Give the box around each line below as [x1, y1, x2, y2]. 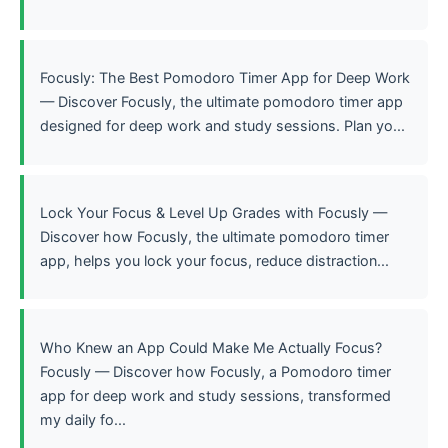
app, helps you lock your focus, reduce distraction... [40, 252, 389, 270]
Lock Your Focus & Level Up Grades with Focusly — [40, 204, 387, 222]
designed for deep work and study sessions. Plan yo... [40, 117, 405, 135]
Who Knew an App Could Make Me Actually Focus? [40, 338, 382, 356]
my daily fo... [40, 410, 126, 428]
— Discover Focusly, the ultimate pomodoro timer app [40, 93, 403, 111]
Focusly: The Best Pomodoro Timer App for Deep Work [40, 69, 410, 87]
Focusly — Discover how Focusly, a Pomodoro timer [40, 362, 391, 380]
